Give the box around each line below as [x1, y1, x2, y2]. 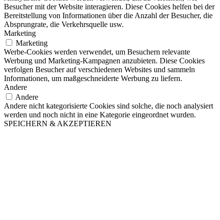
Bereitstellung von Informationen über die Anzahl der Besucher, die [4, 11, 213, 20]
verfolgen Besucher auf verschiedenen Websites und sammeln [4, 65, 195, 74]
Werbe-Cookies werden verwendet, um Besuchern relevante [4, 48, 190, 56]
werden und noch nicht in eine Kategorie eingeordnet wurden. [4, 110, 196, 119]
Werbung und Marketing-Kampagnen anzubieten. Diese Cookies [4, 56, 205, 65]
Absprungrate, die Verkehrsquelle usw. [4, 20, 124, 29]
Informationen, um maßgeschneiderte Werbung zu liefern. [4, 74, 182, 83]
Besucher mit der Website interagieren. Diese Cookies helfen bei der [4, 2, 215, 11]
